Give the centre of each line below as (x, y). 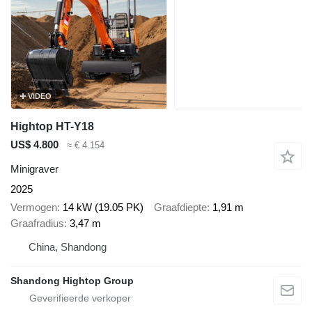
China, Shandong (68, 247)
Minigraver (34, 169)
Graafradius (37, 224)
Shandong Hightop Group (72, 281)
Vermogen (34, 208)
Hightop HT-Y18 (52, 126)
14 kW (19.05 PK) (103, 208)
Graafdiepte (180, 208)
